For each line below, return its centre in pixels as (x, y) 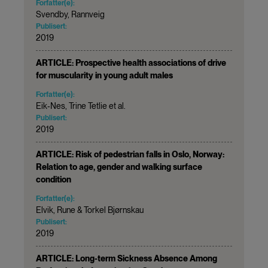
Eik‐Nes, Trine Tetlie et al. (81, 106)
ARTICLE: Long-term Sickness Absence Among (127, 258)
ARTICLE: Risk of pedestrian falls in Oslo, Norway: (130, 154)
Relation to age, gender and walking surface (119, 167)
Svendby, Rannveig (70, 14)
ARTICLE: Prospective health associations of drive (131, 63)
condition (54, 179)
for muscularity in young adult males (104, 75)
